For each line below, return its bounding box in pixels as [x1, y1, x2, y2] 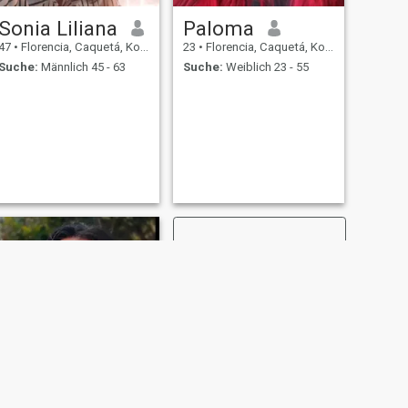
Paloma [182, 15, 254, 40]
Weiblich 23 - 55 [222, 60, 309, 75]
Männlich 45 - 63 [37, 60, 126, 75]
